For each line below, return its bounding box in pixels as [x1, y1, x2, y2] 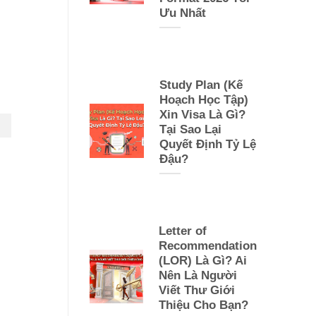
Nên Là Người [158, 268, 237, 282]
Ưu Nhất [159, 6, 206, 20]
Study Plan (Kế [159, 78, 243, 92]
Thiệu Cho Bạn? [158, 298, 248, 312]
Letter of [158, 224, 207, 238]
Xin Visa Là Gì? [159, 107, 245, 121]
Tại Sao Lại [159, 122, 221, 136]
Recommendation [158, 238, 257, 253]
